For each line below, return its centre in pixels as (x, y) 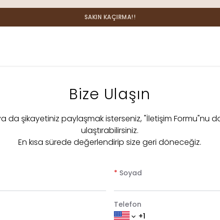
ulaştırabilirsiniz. (110, 130)
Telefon (127, 204)
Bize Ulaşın (110, 94)
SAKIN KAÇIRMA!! (110, 17)
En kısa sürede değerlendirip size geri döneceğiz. (110, 142)
